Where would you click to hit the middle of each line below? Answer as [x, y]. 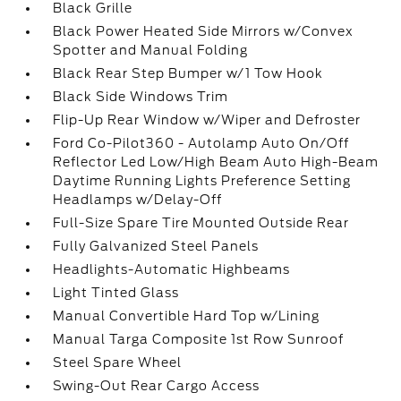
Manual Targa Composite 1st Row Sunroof [199, 339]
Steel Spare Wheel [118, 363]
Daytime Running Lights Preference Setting [202, 181]
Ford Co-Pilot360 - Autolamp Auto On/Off [201, 143]
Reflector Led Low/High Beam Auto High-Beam [216, 162]
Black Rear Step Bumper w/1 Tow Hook [188, 73]
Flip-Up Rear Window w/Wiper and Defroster [207, 120]
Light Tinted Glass [116, 293]
